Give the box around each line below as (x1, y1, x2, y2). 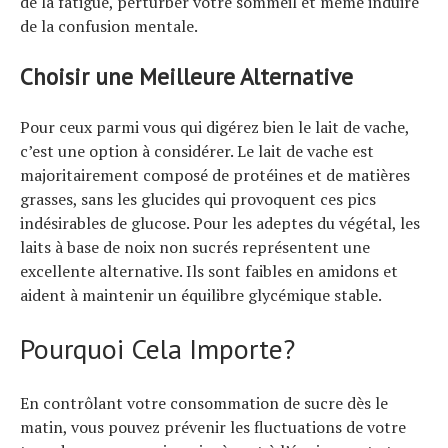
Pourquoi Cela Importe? (20, 330, 295, 368)
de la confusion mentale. (20, 15, 198, 38)
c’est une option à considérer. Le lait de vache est (20, 140, 374, 163)
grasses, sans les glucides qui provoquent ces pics (20, 188, 376, 211)
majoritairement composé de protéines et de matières (20, 164, 410, 187)
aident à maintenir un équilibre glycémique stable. (20, 284, 382, 307)
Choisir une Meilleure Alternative (20, 62, 353, 92)
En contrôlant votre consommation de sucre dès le (20, 392, 388, 415)
